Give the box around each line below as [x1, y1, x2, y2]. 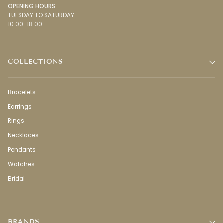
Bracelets [8, 88, 36, 97]
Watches [8, 160, 35, 169]
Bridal [8, 175, 25, 183]
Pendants [8, 146, 36, 154]
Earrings [8, 103, 32, 111]
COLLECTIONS [8, 58, 63, 66]
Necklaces [8, 131, 39, 140]
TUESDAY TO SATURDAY [8, 11, 74, 20]
